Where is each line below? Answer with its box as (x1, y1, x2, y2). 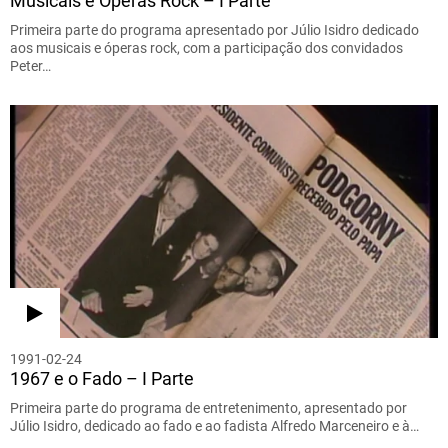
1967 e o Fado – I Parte (10, 368, 194, 390)
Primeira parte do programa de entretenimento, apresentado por (10, 400, 407, 417)
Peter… (10, 57, 51, 74)
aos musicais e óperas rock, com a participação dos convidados (10, 39, 403, 56)
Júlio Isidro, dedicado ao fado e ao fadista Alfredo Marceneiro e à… (10, 418, 419, 435)
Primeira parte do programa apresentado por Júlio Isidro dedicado (10, 21, 419, 38)
